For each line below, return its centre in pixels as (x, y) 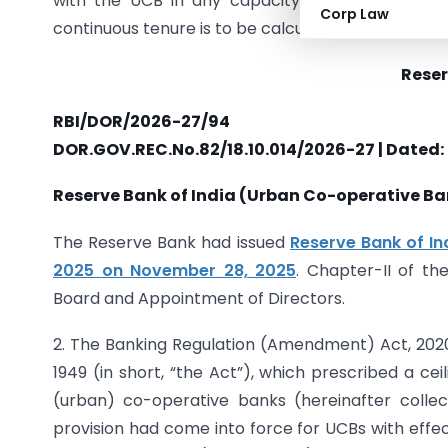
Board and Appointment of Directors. (199, 298)
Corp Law (354, 14)
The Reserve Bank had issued (171, 242)
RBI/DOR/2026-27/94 (141, 121)
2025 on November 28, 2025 (174, 270)
